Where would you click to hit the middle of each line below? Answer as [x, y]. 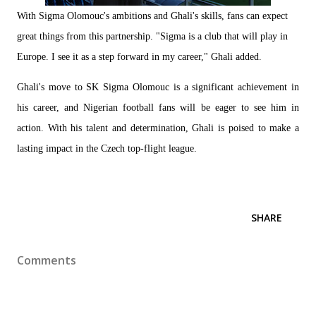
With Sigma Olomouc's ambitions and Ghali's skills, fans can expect [152, 16]
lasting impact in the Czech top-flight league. [107, 148]
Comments [47, 260]
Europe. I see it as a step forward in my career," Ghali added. [139, 57]
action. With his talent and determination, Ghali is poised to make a [158, 128]
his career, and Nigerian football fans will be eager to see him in [158, 108]
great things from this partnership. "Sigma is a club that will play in [152, 36]
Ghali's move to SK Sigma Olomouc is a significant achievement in [158, 87]
